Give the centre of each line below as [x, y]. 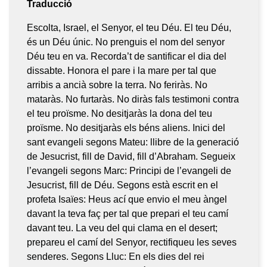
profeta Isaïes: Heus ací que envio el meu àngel [127, 199]
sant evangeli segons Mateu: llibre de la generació [133, 142]
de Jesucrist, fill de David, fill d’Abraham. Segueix [131, 156]
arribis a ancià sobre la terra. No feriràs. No [117, 85]
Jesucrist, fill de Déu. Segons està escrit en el [122, 185]
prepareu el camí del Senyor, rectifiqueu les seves [132, 242]
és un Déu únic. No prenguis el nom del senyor [126, 42]
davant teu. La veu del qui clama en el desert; [122, 228]
